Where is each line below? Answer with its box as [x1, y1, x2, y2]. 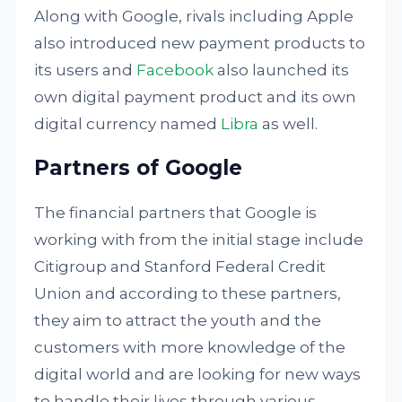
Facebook [136, 61, 214, 79]
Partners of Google [34, 155, 243, 180]
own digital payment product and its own [34, 88, 357, 106]
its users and [34, 61, 137, 79]
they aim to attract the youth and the [34, 311, 322, 329]
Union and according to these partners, [34, 284, 342, 302]
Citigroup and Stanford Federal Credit [34, 258, 327, 275]
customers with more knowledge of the [34, 338, 346, 356]
